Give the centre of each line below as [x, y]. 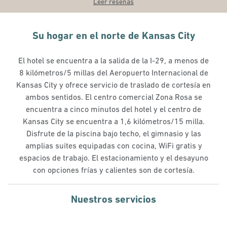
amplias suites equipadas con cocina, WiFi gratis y [113, 145]
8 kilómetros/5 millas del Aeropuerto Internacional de [113, 72]
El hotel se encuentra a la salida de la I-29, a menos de [113, 60]
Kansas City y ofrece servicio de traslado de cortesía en [113, 85]
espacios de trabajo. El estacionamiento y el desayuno [113, 158]
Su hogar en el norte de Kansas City [113, 35]
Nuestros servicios [113, 199]
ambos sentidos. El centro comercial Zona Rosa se [113, 97]
